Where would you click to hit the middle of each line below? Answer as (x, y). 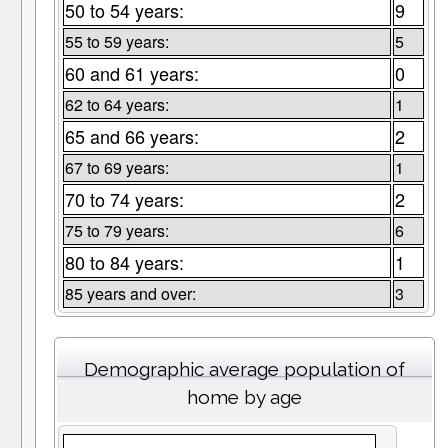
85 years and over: (130, 294)
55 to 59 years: (116, 42)
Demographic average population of (244, 369)
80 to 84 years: (124, 262)
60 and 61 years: (131, 73)
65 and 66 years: (131, 136)
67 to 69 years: (116, 168)
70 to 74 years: (124, 199)
